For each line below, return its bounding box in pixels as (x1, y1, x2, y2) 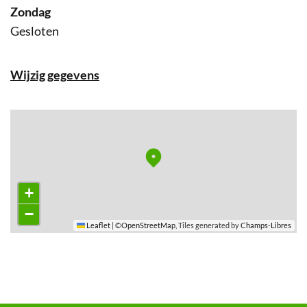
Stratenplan (10, 107, 105, 130)
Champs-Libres (241, 220, 291, 230)
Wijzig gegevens (10, 66, 99, 82)
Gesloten (10, 23, 59, 38)
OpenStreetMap (121, 220, 175, 230)
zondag (18, 3, 51, 19)
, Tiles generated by (175, 220, 241, 230)
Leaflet (85, 220, 110, 230)
